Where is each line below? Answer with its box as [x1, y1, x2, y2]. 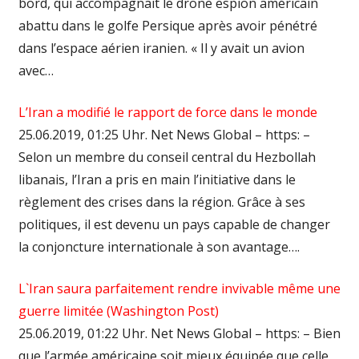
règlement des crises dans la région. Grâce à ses [18, 192, 305, 211]
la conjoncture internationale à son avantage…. [18, 237, 300, 256]
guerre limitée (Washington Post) [18, 301, 219, 320]
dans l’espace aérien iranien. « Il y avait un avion [18, 38, 305, 57]
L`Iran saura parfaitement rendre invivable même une [18, 279, 341, 297]
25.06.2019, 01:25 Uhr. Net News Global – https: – [18, 125, 310, 143]
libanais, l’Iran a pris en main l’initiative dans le [18, 170, 296, 188]
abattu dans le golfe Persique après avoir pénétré [18, 16, 317, 34]
